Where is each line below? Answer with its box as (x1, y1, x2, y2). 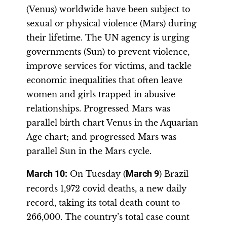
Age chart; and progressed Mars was (26, 132, 176, 142)
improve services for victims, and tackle (26, 61, 192, 71)
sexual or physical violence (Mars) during (26, 18, 197, 28)
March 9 (126, 169, 159, 179)
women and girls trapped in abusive (26, 89, 175, 99)
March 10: (26, 169, 67, 179)
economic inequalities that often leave (26, 75, 182, 85)
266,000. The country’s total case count (26, 212, 190, 222)
